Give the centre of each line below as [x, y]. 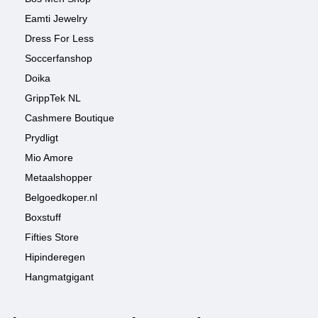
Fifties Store [52, 237]
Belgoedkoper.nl [61, 197]
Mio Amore [49, 158]
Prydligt [42, 138]
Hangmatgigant [59, 277]
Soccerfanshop [59, 58]
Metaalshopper [59, 177]
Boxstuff [43, 217]
